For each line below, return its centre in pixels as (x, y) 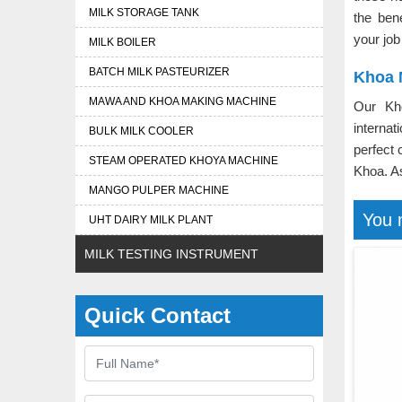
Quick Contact (157, 315)
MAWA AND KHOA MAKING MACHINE (183, 101)
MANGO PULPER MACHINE (159, 190)
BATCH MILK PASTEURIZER (159, 72)
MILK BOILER (122, 42)
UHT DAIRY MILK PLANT (151, 220)
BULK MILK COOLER (141, 131)
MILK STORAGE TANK (144, 13)
